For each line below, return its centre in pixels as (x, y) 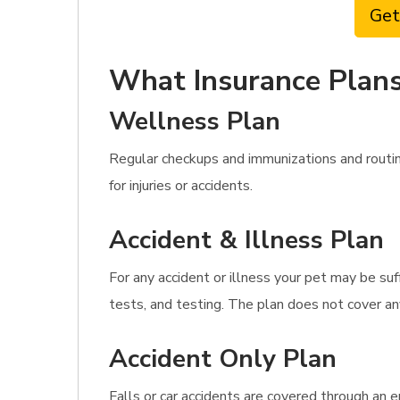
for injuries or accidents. (181, 186)
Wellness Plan (195, 121)
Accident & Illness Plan (246, 240)
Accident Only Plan (223, 359)
